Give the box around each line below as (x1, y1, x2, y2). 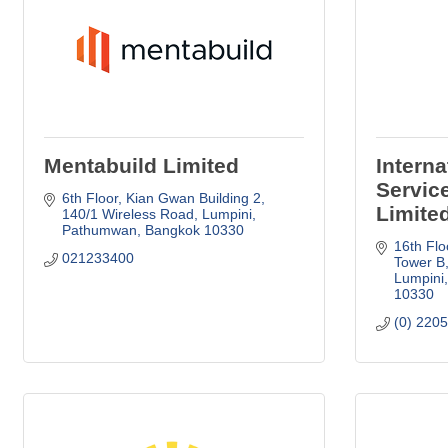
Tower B (393, 253, 445, 270)
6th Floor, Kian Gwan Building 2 (61, 189, 261, 206)
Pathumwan (61, 221, 137, 238)
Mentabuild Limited (44, 153, 239, 177)
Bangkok (144, 221, 200, 238)
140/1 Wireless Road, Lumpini (61, 205, 252, 222)
